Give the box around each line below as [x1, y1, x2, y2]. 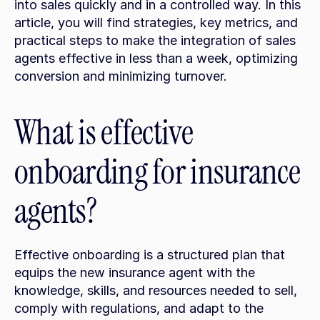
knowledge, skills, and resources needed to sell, [14, 283, 297, 298]
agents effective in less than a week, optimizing [14, 51, 298, 66]
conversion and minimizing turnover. [14, 69, 227, 84]
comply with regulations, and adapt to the [14, 301, 264, 316]
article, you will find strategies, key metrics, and [14, 15, 298, 30]
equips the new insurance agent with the [14, 265, 255, 280]
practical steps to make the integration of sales [14, 33, 296, 48]
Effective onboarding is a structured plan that [14, 247, 285, 262]
